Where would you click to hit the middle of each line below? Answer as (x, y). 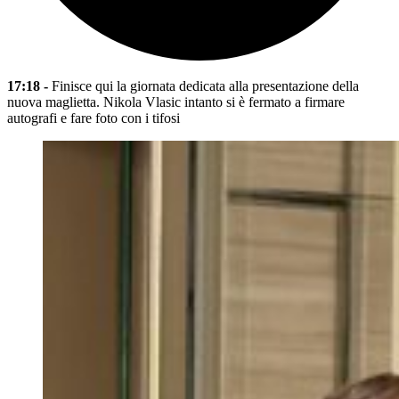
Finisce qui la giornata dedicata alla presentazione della (204, 86)
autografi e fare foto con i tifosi (94, 118)
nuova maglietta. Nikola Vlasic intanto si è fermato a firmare (176, 102)
